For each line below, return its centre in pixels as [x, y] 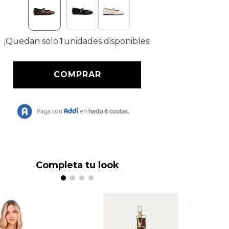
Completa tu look [77, 165]
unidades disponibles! [107, 41]
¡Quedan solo [31, 41]
